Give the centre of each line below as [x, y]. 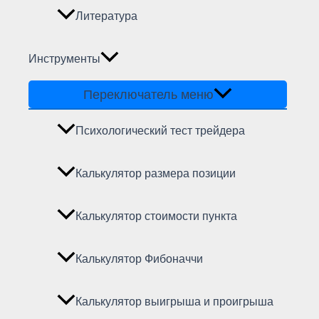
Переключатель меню [148, 95]
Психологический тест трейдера [160, 131]
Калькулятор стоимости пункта [156, 216]
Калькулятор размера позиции [156, 174]
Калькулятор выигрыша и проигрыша [174, 302]
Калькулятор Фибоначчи [139, 259]
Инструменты [64, 59]
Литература [106, 16]
